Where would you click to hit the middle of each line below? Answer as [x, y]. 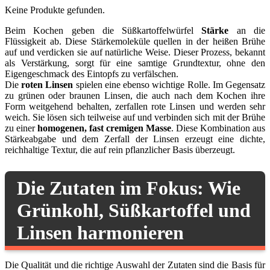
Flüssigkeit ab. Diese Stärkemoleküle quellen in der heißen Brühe [135, 41]
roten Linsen [47, 84]
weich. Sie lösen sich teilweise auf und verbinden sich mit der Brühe [135, 117]
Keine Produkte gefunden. [55, 10]
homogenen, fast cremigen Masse [104, 128]
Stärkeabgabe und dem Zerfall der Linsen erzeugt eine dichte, [135, 139]
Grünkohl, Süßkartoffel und [134, 211]
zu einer [21, 128]
